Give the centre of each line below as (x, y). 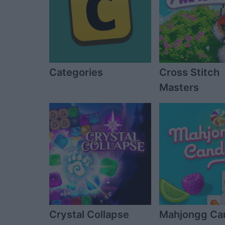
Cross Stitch (190, 72)
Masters (179, 87)
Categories (76, 72)
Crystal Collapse (89, 214)
